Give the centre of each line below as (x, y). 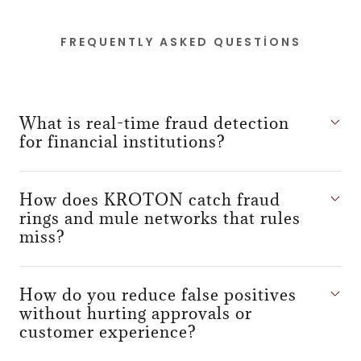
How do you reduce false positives (158, 295)
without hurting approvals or (136, 313)
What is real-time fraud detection (154, 123)
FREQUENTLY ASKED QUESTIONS (180, 42)
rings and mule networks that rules (160, 218)
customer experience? (108, 332)
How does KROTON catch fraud (150, 200)
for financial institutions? (122, 142)
